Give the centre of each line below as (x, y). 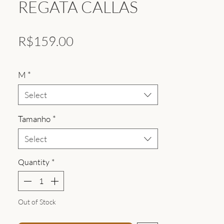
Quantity (34, 162)
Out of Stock (37, 202)
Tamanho (34, 119)
